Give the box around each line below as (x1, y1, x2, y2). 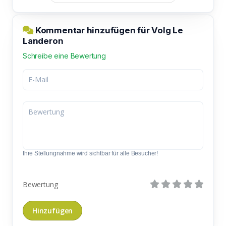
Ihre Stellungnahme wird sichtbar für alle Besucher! (23, 149, 158, 157)
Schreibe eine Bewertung (23, 51, 106, 60)
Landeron (23, 35, 64, 46)
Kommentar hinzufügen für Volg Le (33, 25, 183, 35)
